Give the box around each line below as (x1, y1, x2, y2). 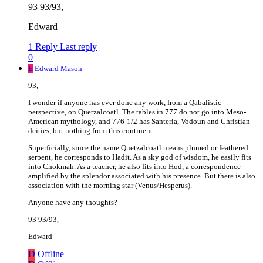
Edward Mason (35, 64, 82, 73)
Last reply (60, 42, 97, 52)
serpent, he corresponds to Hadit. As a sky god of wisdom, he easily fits (28, 153, 251, 162)
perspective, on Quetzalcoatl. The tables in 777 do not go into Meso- (28, 107, 246, 117)
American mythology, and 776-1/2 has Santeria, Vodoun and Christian (28, 117, 250, 126)
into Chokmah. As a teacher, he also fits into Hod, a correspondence (28, 162, 241, 171)
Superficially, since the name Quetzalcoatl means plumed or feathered (28, 143, 248, 153)
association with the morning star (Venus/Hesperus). (28, 181, 192, 190)
